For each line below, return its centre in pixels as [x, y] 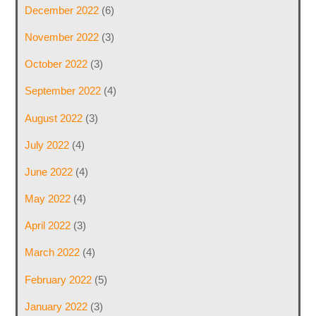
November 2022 [61, 37]
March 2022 [52, 253]
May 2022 [47, 199]
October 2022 [56, 64]
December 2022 [61, 10]
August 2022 [53, 118]
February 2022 [58, 279]
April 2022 [47, 226]
